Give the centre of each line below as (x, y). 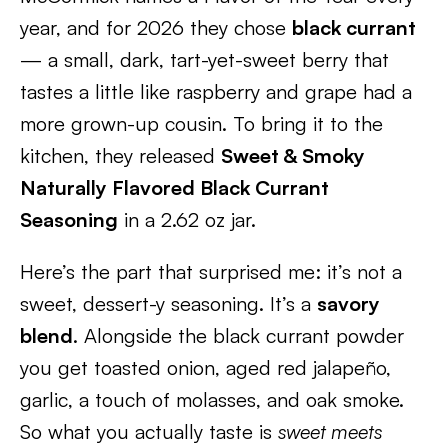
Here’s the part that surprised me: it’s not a (211, 271)
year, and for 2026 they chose (156, 27)
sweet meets (330, 431)
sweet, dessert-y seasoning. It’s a (168, 303)
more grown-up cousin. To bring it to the (201, 123)
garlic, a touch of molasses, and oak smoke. (212, 399)
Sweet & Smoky (293, 155)
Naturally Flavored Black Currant (174, 187)
